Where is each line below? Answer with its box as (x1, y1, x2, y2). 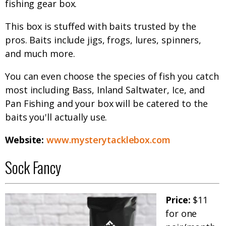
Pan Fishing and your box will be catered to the (5, 97, 208, 110)
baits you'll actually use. (5, 111, 107, 124)
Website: (5, 134, 47, 146)
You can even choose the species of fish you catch (5, 70, 219, 83)
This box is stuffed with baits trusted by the (5, 20, 196, 33)
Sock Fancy (5, 156, 61, 179)
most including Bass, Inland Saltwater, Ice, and (5, 84, 205, 96)
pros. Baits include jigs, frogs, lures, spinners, (5, 34, 202, 46)
